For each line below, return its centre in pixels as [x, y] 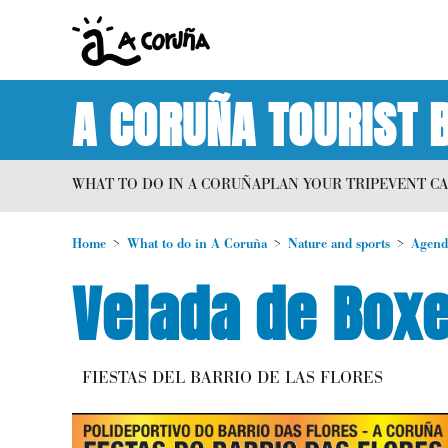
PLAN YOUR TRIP [320, 183]
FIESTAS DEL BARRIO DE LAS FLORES [232, 378]
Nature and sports [339, 243]
